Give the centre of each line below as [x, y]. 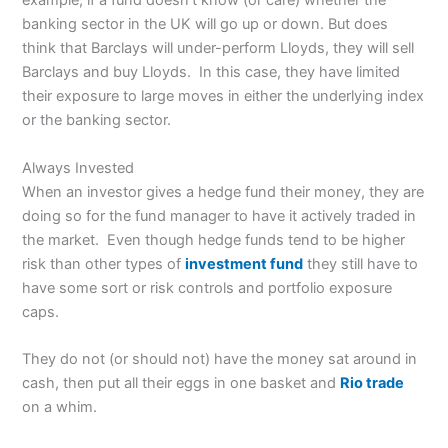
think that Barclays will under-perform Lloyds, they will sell [218, 48]
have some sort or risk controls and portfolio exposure [207, 287]
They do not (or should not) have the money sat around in [220, 359]
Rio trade [372, 383]
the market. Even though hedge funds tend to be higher [214, 239]
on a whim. [60, 407]
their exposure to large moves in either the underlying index [223, 96]
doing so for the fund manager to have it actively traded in [219, 215]
